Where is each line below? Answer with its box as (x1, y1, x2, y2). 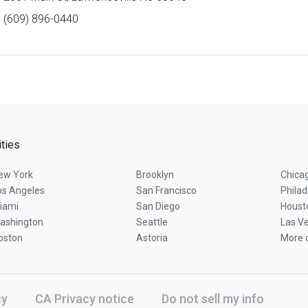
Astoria (135, 232, 168, 243)
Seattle (135, 217, 168, 228)
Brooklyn (135, 169, 174, 180)
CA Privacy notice (35, 291, 134, 306)
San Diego (135, 201, 180, 212)
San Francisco (135, 185, 197, 196)
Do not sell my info (162, 291, 264, 306)
